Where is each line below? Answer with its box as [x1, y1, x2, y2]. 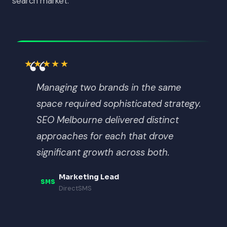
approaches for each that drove [36, 130, 173, 142]
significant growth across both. [36, 146, 170, 159]
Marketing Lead [59, 172, 119, 181]
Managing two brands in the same [36, 81, 181, 94]
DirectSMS [59, 183, 92, 193]
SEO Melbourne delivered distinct [36, 113, 179, 126]
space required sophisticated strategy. [36, 97, 201, 110]
